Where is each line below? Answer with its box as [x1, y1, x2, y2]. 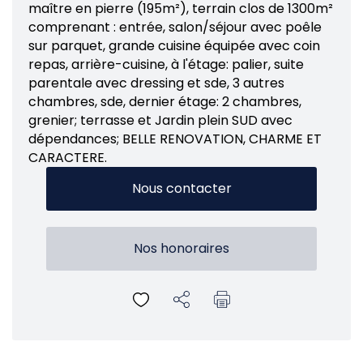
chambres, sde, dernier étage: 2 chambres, [28, 92, 301, 111]
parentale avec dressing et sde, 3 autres [28, 74, 284, 92]
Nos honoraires [134, 239, 229, 258]
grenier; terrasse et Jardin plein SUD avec [28, 111, 293, 130]
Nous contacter [131, 179, 232, 198]
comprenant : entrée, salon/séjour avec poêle [28, 18, 322, 36]
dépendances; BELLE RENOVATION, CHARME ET [28, 130, 322, 148]
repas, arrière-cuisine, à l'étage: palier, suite [28, 55, 304, 74]
